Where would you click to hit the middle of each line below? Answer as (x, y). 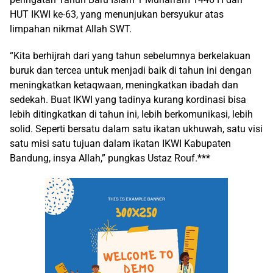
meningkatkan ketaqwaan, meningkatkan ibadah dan (124, 85)
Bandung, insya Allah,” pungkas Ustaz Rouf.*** (110, 158)
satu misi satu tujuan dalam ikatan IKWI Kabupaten (120, 144)
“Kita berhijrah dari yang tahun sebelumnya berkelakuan (130, 56)
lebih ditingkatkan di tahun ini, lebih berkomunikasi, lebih (131, 114)
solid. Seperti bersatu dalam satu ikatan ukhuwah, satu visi (136, 129)
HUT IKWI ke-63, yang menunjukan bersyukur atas (117, 14)
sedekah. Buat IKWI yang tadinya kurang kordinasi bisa (128, 100)
